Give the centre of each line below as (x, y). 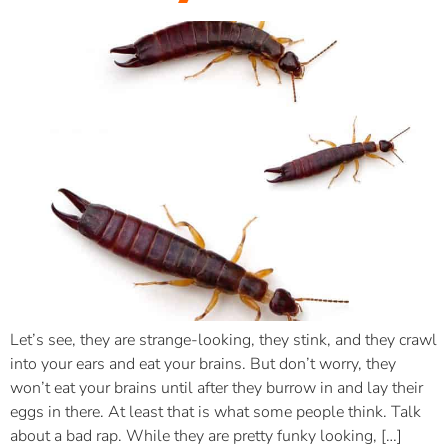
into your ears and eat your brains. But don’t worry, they (203, 363)
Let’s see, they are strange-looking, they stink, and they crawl (223, 339)
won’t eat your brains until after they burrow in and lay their (216, 387)
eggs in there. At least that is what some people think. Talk (215, 411)
